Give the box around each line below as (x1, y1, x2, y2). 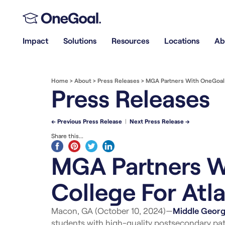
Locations (164, 36, 199, 46)
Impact (23, 36, 48, 46)
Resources (111, 36, 149, 46)
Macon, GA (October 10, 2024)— (51, 205, 173, 215)
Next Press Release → (130, 118, 190, 125)
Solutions (63, 36, 96, 46)
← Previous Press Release (51, 118, 122, 125)
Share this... (51, 132, 83, 139)
